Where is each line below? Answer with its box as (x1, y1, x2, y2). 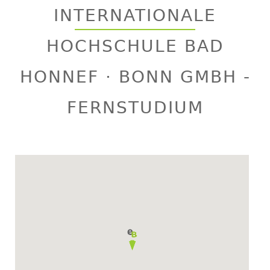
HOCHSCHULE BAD (46, 36, 224, 57)
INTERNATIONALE (54, 5, 216, 26)
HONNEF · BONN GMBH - (19, 67, 251, 87)
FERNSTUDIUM (66, 98, 204, 118)
